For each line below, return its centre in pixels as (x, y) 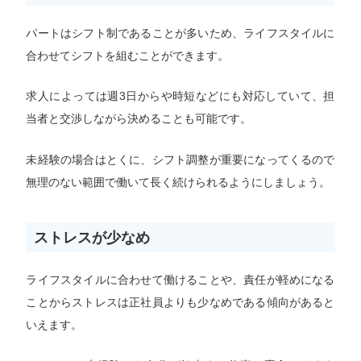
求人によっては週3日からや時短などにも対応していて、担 (180, 96)
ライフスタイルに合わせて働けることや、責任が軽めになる (180, 279)
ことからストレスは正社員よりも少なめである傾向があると (180, 302)
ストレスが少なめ (92, 237)
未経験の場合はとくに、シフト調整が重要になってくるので (180, 159)
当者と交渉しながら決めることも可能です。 (139, 119)
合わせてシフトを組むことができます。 (128, 56)
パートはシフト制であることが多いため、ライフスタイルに (180, 33)
